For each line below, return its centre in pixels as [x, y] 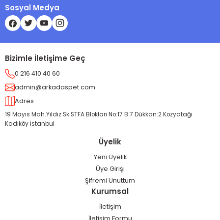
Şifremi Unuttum [110, 180]
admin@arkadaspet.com [55, 87]
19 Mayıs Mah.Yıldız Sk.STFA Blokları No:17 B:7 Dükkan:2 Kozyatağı [99, 114]
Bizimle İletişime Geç [45, 58]
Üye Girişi [110, 169]
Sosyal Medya [32, 8]
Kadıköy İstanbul [30, 124]
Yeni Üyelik [110, 157]
